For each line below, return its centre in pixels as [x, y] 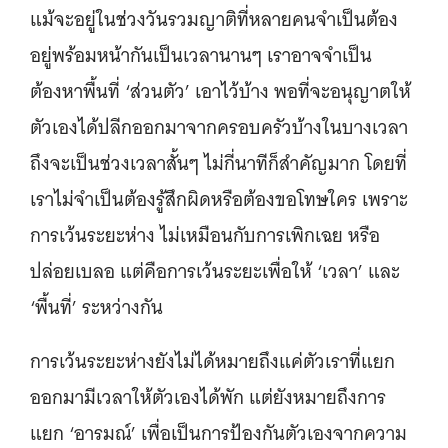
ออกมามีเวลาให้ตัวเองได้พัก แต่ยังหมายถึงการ [208, 397]
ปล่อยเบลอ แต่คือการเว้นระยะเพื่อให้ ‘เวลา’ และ [215, 271]
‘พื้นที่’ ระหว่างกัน [99, 307]
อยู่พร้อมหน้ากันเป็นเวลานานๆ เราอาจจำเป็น [201, 55]
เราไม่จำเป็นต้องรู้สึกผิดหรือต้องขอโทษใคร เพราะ [219, 199]
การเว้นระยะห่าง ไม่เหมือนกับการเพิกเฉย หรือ [205, 235]
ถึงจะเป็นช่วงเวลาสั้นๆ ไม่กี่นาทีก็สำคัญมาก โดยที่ [218, 163]
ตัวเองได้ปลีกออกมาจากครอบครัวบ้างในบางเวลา [219, 127]
